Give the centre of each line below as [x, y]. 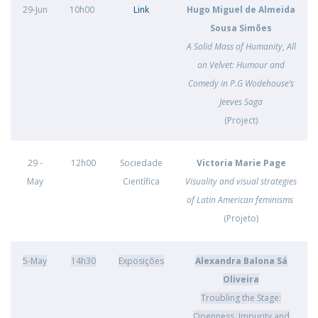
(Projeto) [241, 218]
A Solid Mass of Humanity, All [241, 46]
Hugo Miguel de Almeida [241, 10]
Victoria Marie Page [241, 163]
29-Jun [35, 10]
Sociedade [141, 163]
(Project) [241, 120]
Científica [141, 181]
